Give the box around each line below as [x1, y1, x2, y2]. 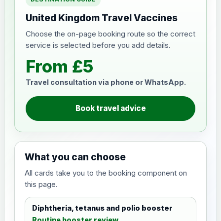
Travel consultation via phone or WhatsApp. [26, 78, 186, 86]
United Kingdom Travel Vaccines [26, 12, 178, 24]
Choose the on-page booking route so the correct [26, 29, 195, 38]
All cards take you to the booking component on [25, 168, 187, 178]
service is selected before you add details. [26, 40, 171, 50]
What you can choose [25, 151, 126, 163]
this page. [25, 180, 58, 189]
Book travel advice [75, 104, 146, 113]
